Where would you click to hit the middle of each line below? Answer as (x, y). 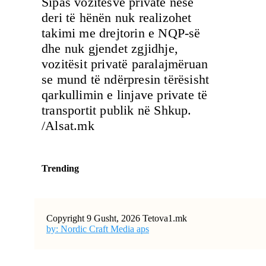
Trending (60, 168)
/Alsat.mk (68, 125)
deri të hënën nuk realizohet (117, 17)
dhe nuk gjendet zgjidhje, (110, 48)
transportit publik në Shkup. (117, 110)
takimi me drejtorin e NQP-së (121, 33)
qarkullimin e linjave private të (125, 94)
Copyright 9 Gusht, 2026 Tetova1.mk (117, 218)
